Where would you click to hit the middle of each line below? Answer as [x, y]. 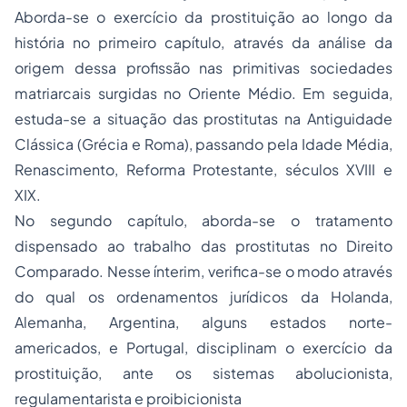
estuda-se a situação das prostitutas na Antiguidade [203, 119]
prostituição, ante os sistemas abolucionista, [203, 373]
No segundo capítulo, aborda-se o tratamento [203, 220]
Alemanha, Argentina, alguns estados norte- [203, 322]
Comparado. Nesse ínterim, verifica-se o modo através [203, 271]
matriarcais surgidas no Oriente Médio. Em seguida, [203, 93]
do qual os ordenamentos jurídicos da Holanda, [203, 297]
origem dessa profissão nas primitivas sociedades [203, 68]
